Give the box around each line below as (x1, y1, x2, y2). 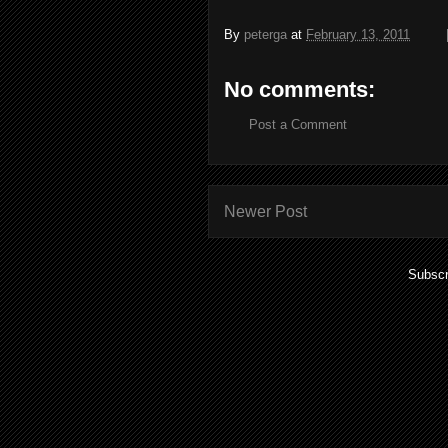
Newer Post (224, 202, 307, 220)
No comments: (224, 77, 375, 103)
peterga (244, 26, 287, 42)
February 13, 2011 (306, 26, 410, 42)
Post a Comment (249, 117, 347, 133)
